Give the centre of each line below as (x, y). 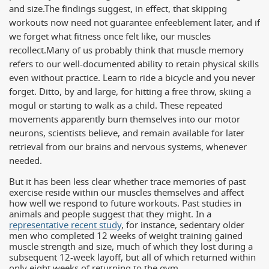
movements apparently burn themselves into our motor (125, 119)
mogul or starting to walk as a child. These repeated (116, 106)
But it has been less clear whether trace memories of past (127, 182)
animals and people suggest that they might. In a (110, 214)
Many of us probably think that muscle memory (145, 50)
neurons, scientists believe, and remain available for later (127, 133)
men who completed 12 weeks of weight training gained (126, 236)
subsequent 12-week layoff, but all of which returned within (132, 258)
